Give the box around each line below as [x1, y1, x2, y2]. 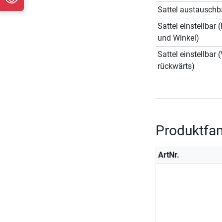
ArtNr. [158, 150, 179, 160]
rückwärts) [157, 61, 195, 71]
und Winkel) [157, 33, 199, 43]
